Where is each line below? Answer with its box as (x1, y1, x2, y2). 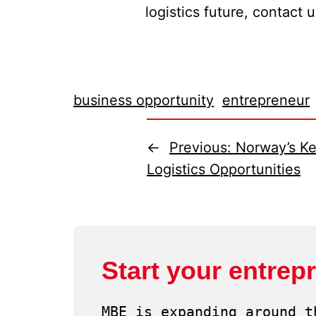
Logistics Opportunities (147, 161, 300, 178)
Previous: (169, 139, 236, 156)
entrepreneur (222, 92, 310, 109)
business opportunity (73, 92, 214, 109)
